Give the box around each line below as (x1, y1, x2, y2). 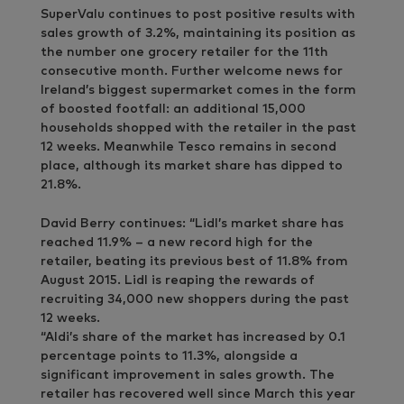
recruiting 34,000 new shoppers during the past (41, 293, 349, 306)
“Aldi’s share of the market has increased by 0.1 (41, 331, 345, 344)
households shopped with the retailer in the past (41, 122, 356, 134)
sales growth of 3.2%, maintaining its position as (41, 27, 355, 40)
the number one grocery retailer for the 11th (41, 46, 328, 59)
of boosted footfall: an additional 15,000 (41, 103, 306, 115)
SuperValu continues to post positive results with (41, 8, 355, 21)
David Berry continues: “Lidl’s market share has (41, 217, 344, 230)
